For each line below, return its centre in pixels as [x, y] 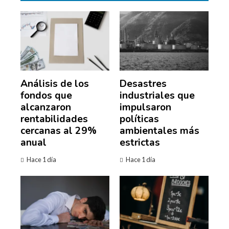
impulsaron [145, 107]
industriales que [157, 95]
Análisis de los [55, 84]
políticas [139, 119]
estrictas [140, 142]
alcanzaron [46, 107]
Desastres [143, 84]
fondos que [46, 95]
